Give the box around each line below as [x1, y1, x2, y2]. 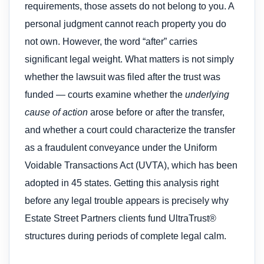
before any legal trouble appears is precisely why [25, 195, 229, 206]
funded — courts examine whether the [25, 89, 185, 100]
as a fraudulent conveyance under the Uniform [25, 142, 217, 153]
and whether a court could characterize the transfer [25, 124, 235, 135]
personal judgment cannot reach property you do [25, 18, 226, 29]
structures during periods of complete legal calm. [25, 230, 226, 241]
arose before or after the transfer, [88, 107, 225, 117]
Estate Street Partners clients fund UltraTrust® [25, 213, 216, 223]
